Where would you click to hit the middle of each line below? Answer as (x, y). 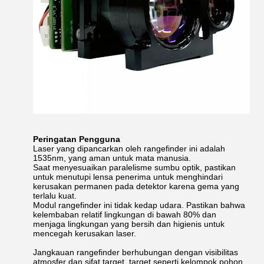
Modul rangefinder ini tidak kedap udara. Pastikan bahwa (139, 205)
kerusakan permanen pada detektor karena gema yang (136, 186)
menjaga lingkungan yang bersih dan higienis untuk (129, 224)
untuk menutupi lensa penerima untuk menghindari (128, 177)
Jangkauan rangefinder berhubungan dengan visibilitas (136, 252)
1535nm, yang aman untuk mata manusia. (112, 158)
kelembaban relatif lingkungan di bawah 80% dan (125, 214)
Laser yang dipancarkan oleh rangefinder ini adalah (129, 148)
